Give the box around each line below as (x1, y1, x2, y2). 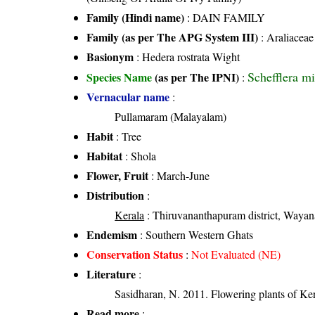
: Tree (113, 128, 142, 143)
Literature (86, 265, 136, 282)
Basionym (86, 48, 134, 65)
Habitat (86, 147, 123, 164)
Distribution (86, 186, 145, 203)
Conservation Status (86, 245, 184, 262)
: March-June (148, 167, 210, 183)
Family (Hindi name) (86, 8, 185, 25)
